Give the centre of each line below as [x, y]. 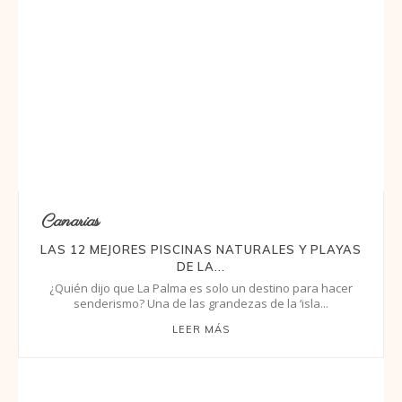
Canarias [70, 223]
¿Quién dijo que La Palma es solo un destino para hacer [201, 288]
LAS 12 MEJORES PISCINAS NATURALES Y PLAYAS [201, 250]
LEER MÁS [201, 330]
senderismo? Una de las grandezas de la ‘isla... [201, 304]
